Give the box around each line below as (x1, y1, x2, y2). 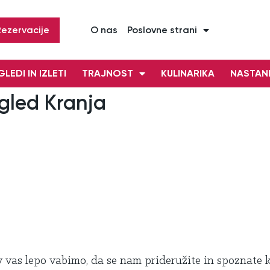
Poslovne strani (127, 24, 197, 36)
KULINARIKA (161, 67, 215, 80)
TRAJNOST (82, 67, 133, 80)
